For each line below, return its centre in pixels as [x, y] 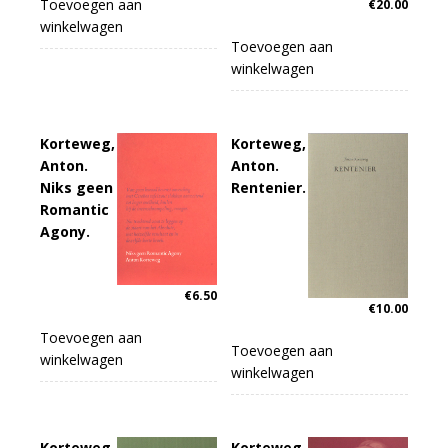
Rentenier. [269, 188]
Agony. [65, 232]
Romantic [74, 210]
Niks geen [76, 188]
